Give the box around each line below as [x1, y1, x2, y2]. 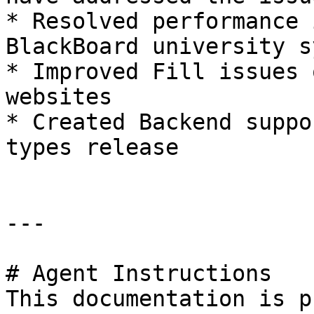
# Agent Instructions [6, 261, 272, 286]
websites [6, 84, 112, 109]
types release [6, 135, 179, 160]
